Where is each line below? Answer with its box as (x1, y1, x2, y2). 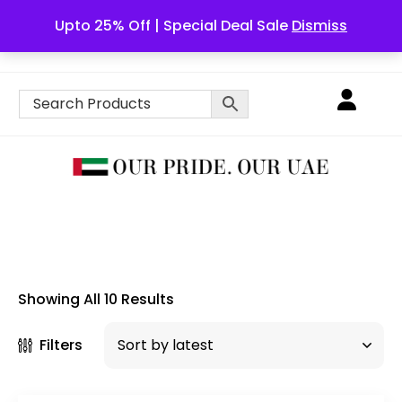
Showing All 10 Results (18, 288, 174, 310)
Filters (39, 334, 83, 355)
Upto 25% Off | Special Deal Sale (55, 15, 292, 36)
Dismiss (292, 15, 347, 36)
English (223, 26, 268, 44)
